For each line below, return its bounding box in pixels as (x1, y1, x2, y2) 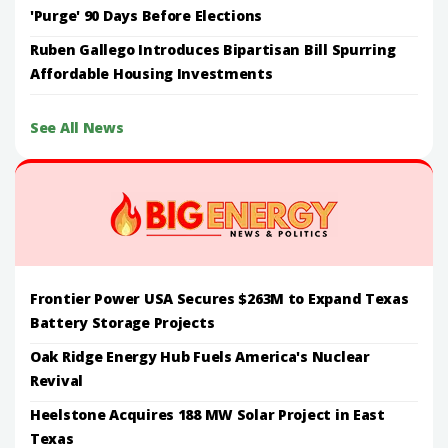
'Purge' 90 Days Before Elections (30, 5, 263, 25)
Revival (30, 370, 84, 390)
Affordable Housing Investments (30, 63, 273, 83)
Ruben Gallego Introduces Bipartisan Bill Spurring (30, 39, 396, 59)
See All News (30, 117, 124, 137)
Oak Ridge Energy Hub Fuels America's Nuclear (30, 346, 370, 366)
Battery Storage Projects (30, 312, 215, 332)
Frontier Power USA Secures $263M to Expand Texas (30, 288, 409, 308)
